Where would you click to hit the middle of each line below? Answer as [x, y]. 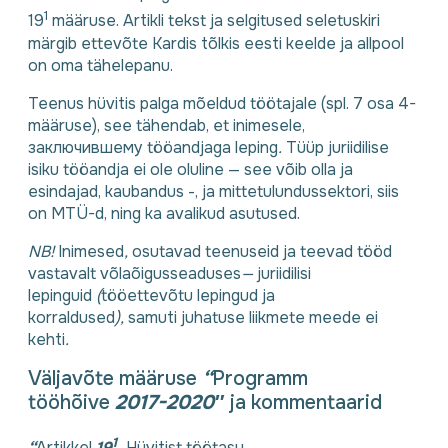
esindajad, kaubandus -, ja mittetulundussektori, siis [213, 191]
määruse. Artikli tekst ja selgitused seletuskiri [214, 21]
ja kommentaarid [306, 403]
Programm [260, 379]
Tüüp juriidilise [337, 147]
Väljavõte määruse [115, 379]
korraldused [71, 317]
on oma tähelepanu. [100, 65]
